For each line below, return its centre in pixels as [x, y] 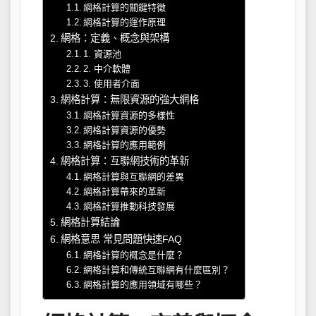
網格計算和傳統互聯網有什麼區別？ [157, 269]
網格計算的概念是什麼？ [134, 255]
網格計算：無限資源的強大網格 [129, 99]
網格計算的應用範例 [125, 145]
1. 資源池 [103, 54]
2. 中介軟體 [107, 68]
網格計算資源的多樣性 [129, 115]
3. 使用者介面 [112, 83]
